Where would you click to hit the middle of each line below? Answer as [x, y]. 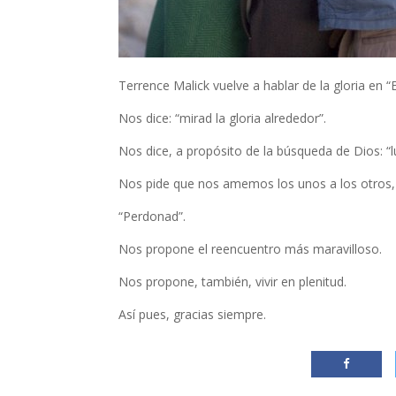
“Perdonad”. [152, 216]
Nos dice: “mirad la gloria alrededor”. [223, 118]
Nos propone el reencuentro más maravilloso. [251, 249]
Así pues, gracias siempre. [193, 314]
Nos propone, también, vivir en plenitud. [233, 282]
